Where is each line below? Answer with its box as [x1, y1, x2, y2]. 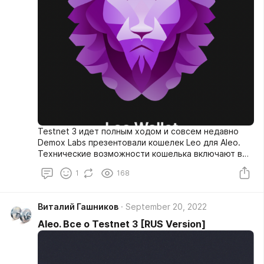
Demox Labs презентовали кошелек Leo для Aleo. [38, 137, 240, 147]
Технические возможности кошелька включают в [38, 148, 242, 159]
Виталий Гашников [38, 202, 118, 212]
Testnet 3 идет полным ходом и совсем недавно [38, 126, 239, 136]
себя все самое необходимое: [38, 160, 165, 170]
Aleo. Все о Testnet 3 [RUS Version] [38, 218, 206, 230]
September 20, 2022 [126, 202, 207, 212]
